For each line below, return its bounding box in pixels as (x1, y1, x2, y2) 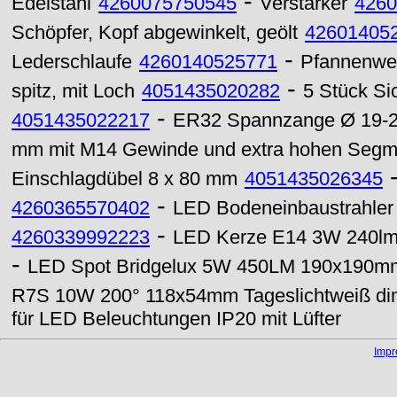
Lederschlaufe (12, 51, 132, 73)
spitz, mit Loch (12, 81, 135, 102)
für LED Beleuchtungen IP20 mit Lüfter (12, 308, 341, 330)
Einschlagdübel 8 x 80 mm (12, 168, 237, 190)
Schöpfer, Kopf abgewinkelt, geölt (12, 22, 298, 43)
